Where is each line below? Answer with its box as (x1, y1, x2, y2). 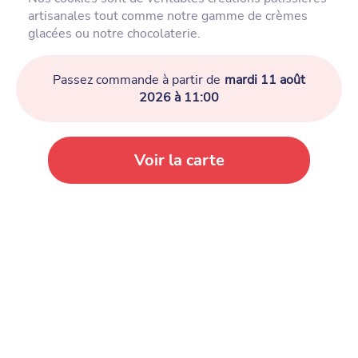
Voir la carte (133, 149, 225, 172)
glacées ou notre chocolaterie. (28, 25, 201, 43)
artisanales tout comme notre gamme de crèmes (28, 7, 308, 26)
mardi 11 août (225, 71, 305, 89)
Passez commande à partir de (53, 71, 221, 89)
